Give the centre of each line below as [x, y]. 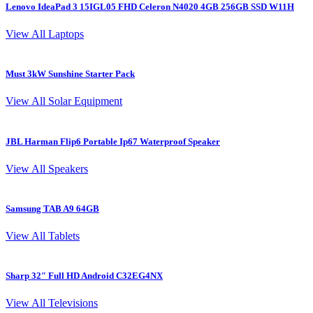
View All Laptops [45, 34]
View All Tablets [43, 236]
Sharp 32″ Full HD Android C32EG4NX [84, 276]
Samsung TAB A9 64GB [52, 208]
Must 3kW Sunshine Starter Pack [70, 74]
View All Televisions [52, 303]
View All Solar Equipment [64, 101]
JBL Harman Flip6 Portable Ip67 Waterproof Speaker [113, 141]
